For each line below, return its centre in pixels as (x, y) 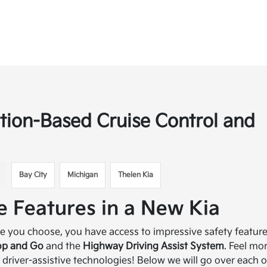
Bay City (33, 175)
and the (63, 246)
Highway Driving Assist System (154, 246)
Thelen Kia (136, 175)
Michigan (83, 175)
